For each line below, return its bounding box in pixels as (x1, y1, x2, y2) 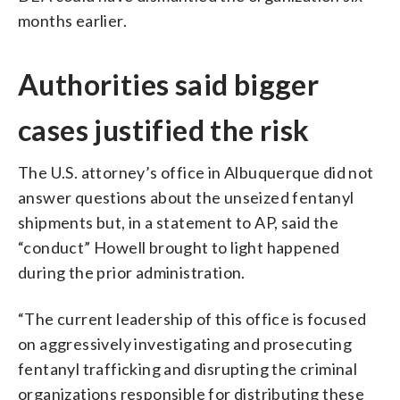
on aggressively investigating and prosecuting (18, 333, 352, 354)
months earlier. (18, 10, 128, 30)
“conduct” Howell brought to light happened (18, 237, 340, 257)
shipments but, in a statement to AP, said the (18, 212, 338, 232)
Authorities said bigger (18, 66, 320, 102)
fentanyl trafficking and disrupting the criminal (18, 358, 358, 379)
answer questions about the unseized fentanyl (18, 187, 354, 207)
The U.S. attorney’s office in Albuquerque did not (18, 162, 374, 182)
